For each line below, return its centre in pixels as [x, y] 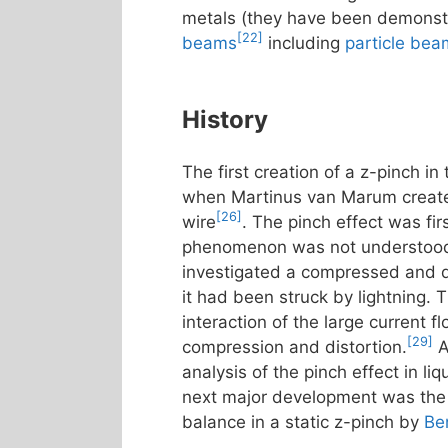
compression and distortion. [294, 346]
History [225, 119]
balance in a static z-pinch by [303, 421]
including [304, 43]
